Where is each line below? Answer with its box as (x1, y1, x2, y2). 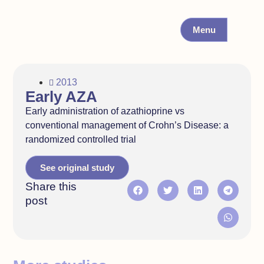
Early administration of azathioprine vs (25, 106, 184, 117)
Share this (25, 180, 77, 193)
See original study (39, 162, 114, 173)
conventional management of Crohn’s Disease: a (25, 120, 229, 131)
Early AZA (25, 88, 97, 105)
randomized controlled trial (25, 134, 136, 145)
